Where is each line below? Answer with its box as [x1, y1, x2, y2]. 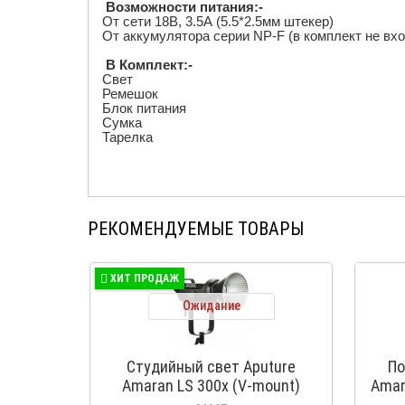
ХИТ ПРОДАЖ [110, 272, 179, 285]
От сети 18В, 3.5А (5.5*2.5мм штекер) [102, 14, 334, 29]
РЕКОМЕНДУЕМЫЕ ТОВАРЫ [88, 218, 304, 240]
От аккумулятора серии [102, 28, 253, 43]
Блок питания [102, 100, 186, 116]
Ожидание [182, 297, 240, 313]
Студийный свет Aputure [127, 357, 296, 376]
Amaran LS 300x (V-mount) [122, 376, 300, 395]
